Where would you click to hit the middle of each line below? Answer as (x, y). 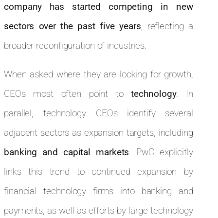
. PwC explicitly (161, 152)
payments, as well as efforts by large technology (99, 210)
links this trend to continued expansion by (99, 171)
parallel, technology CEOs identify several (99, 113)
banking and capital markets (67, 152)
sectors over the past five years (73, 26)
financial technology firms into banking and (99, 191)
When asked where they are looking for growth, (99, 74)
